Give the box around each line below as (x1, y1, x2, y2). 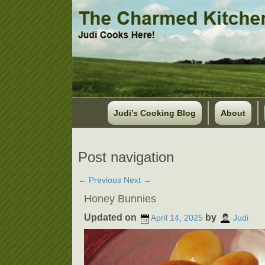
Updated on (84, 212, 139, 222)
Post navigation (78, 149, 174, 165)
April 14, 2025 (151, 213, 203, 223)
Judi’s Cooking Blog (113, 108, 196, 118)
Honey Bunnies (84, 193, 156, 205)
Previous (86, 175, 121, 185)
